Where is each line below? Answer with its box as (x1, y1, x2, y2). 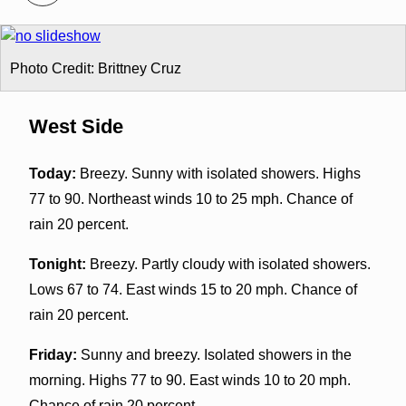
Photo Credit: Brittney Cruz (10, 60, 181, 76)
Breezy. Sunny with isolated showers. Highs (75, 165, 361, 181)
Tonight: (28, 256, 86, 272)
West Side (28, 114, 123, 138)
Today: (28, 165, 76, 181)
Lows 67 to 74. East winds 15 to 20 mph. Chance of (28, 281, 357, 297)
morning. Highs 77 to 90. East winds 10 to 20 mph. (28, 372, 351, 388)
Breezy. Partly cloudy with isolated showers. (85, 256, 371, 272)
